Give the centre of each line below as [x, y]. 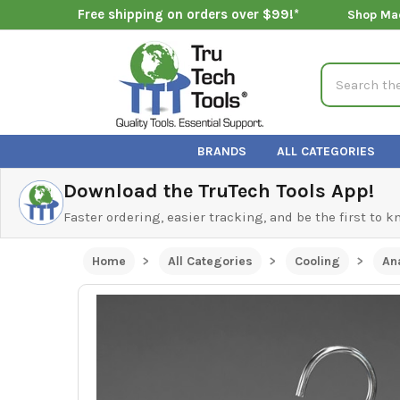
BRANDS [222, 151]
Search [342, 72]
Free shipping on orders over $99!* [188, 15]
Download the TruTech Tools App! [219, 191]
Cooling [317, 261]
